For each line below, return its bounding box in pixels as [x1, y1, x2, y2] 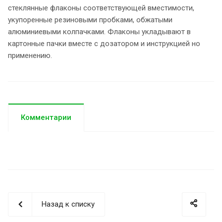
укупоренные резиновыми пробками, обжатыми [8, 15, 172, 24]
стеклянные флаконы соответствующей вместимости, [8, 3, 194, 12]
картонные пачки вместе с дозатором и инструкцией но [8, 39, 200, 48]
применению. [8, 51, 52, 60]
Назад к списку [42, 199, 95, 209]
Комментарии [21, 112, 71, 122]
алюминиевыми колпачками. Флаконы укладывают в [8, 27, 191, 36]
